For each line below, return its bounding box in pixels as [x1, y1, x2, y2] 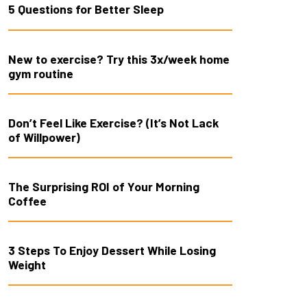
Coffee [8, 193, 47, 208]
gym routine [8, 65, 73, 81]
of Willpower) [8, 129, 80, 145]
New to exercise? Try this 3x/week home [8, 51, 230, 66]
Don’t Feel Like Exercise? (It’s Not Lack [8, 114, 219, 130]
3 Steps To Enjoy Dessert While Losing [8, 242, 216, 258]
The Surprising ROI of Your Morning [8, 178, 199, 194]
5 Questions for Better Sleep [8, 1, 164, 17]
